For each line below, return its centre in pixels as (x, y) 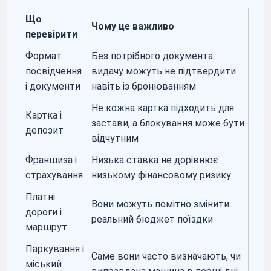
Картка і (44, 115)
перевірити (52, 34)
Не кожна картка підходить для (163, 108)
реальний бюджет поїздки (152, 219)
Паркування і (55, 249)
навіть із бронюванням (144, 86)
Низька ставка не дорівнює (155, 160)
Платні (41, 197)
